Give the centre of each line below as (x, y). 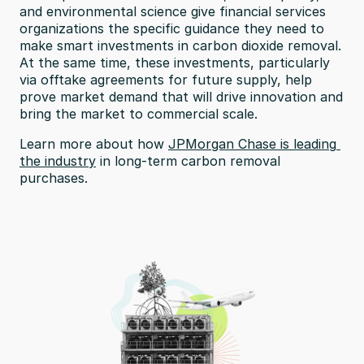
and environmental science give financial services (173, 11)
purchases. (54, 178)
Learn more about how (94, 144)
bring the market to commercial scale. (139, 114)
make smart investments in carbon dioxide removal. (180, 45)
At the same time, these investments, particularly (175, 63)
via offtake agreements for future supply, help (166, 80)
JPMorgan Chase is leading (252, 144)
